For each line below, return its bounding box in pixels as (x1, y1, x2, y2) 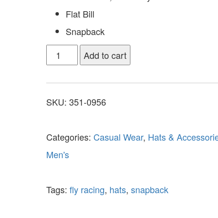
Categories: (46, 130, 93, 143)
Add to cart (84, 48, 127, 61)
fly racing (69, 182, 105, 196)
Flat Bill (65, 7, 94, 20)
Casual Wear (93, 130, 143, 143)
